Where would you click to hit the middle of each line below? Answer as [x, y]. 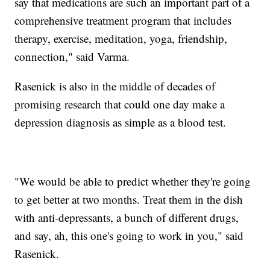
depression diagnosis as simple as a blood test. [124, 122]
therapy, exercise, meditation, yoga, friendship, [121, 39]
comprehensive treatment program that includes [123, 20]
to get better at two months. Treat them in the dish [129, 199]
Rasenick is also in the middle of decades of [115, 86]
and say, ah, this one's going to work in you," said [129, 236]
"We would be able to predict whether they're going [133, 181]
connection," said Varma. [74, 57]
